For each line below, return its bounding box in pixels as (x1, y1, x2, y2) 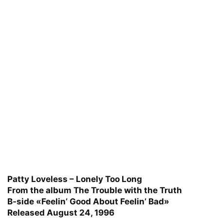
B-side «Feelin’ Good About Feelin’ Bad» (7, 196, 169, 206)
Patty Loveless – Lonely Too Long (7, 174, 142, 184)
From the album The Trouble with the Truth (7, 185, 182, 195)
